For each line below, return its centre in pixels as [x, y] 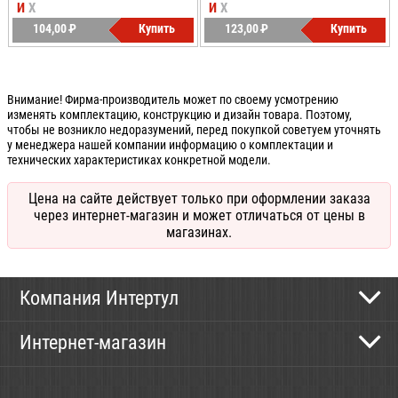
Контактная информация [100, 326]
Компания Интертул [99, 298]
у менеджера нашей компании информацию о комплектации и [170, 145]
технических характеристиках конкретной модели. [139, 160]
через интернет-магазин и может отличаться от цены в [199, 215]
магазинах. [199, 232]
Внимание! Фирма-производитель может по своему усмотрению [173, 99]
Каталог [45, 371]
